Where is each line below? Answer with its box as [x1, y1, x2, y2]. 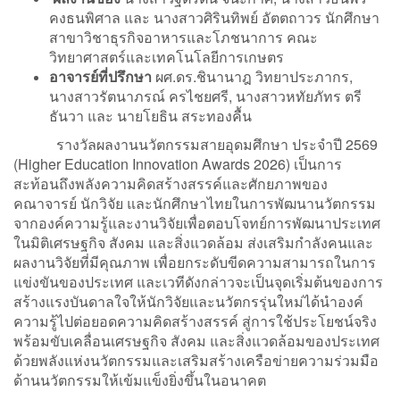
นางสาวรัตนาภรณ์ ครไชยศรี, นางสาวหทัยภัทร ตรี [49, 85, 362, 106]
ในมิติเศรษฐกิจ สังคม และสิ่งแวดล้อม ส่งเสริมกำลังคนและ [13, 231, 373, 253]
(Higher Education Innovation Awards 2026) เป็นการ [13, 153, 342, 174]
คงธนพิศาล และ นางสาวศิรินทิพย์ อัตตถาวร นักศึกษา [49, 6, 379, 28]
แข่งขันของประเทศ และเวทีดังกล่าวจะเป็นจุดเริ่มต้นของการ [13, 271, 383, 292]
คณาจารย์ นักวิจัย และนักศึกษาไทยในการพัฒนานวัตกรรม [13, 192, 376, 213]
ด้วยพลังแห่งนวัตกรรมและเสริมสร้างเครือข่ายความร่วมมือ [13, 349, 379, 371]
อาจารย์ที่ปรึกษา [49, 65, 155, 87]
